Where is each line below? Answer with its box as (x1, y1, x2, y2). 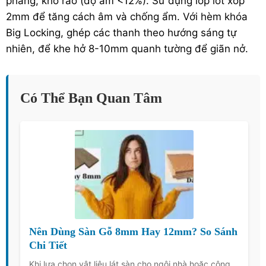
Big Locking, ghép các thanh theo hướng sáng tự (6, 26, 237, 39)
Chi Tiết (29, 239, 67, 251)
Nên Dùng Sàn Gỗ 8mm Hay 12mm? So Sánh (29, 225, 237, 237)
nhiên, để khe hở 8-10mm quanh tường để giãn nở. (6, 42, 248, 55)
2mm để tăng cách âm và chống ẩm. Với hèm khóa (6, 10, 248, 23)
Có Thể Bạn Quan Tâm (20, 90, 162, 106)
